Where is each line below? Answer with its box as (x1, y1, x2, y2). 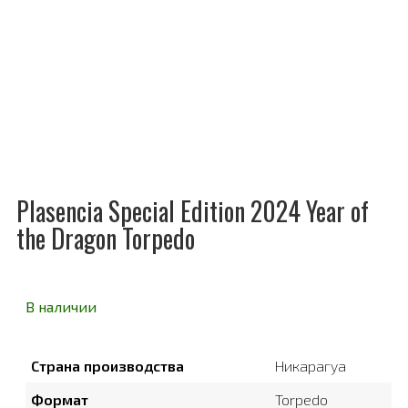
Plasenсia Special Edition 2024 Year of (16, 191, 369, 229)
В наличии (25, 297, 97, 315)
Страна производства (31, 356, 184, 374)
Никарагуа (275, 356, 346, 374)
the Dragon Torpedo (16, 219, 195, 257)
